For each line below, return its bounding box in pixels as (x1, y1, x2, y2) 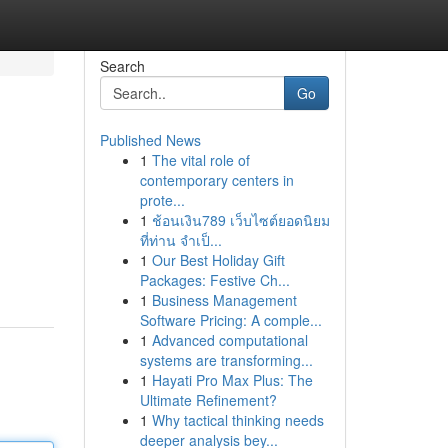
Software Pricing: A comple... (139, 310, 322, 330)
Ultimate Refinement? (139, 390, 277, 410)
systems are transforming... (139, 350, 313, 370)
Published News (99, 130, 201, 150)
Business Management (151, 290, 297, 310)
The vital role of (151, 150, 250, 170)
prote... (139, 190, 185, 210)
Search (99, 56, 145, 76)
